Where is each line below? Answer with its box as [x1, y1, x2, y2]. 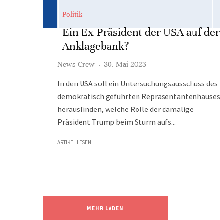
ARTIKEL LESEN [57, 139, 91, 146]
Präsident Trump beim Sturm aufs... [57, 117, 176, 127]
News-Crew [57, 60, 95, 69]
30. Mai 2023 [104, 60, 146, 69]
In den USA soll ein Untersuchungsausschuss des [57, 79, 218, 88]
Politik [62, 10, 82, 19]
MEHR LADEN [87, 205, 124, 212]
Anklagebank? [62, 39, 129, 53]
